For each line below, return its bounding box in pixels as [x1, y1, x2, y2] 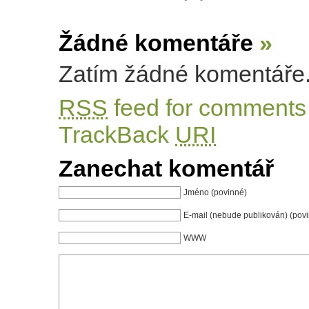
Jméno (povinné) [183, 188, 247, 197]
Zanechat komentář [59, 155, 274, 182]
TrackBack [59, 121, 175, 148]
